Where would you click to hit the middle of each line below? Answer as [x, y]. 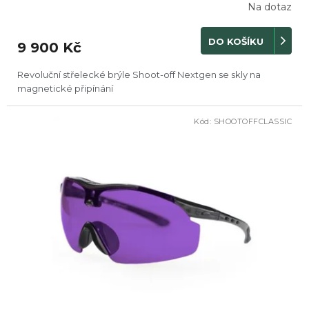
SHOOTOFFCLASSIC [252, 122]
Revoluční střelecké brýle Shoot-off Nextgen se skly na [139, 75]
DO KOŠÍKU [236, 41]
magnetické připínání [65, 89]
